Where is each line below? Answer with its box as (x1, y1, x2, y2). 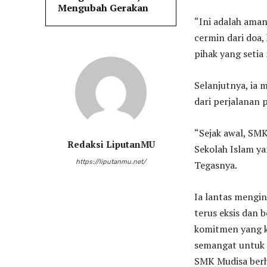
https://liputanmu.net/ (76, 158, 146, 166)
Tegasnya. (194, 159, 237, 172)
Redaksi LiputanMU (67, 138, 155, 151)
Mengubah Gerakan (58, 1, 148, 15)
